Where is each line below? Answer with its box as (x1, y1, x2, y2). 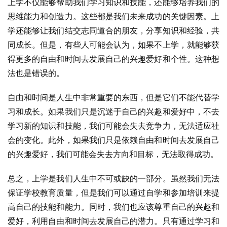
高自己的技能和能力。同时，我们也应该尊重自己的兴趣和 (8, 202, 219, 212)
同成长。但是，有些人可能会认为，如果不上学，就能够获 (8, 40, 219, 50)
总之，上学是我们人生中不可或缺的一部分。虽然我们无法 (8, 173, 219, 183)
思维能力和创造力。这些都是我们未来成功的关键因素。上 (8, 11, 219, 21)
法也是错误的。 (8, 68, 64, 78)
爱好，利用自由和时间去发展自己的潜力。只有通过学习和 (8, 216, 219, 226)
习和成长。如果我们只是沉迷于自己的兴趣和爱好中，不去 (8, 106, 219, 117)
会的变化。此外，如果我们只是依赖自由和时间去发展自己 (8, 135, 219, 145)
